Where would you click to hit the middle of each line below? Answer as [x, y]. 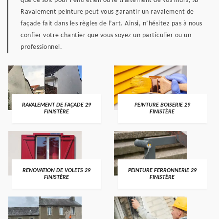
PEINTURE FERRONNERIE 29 [162, 171]
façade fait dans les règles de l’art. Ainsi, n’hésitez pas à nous [111, 24]
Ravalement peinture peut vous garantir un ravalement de [107, 12]
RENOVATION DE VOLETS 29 [57, 171]
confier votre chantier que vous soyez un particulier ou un [106, 35]
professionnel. [41, 47]
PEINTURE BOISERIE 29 [162, 105]
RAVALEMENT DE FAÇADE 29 [57, 105]
